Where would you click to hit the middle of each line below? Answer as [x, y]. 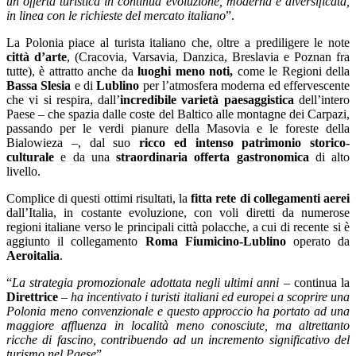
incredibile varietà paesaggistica [210, 99]
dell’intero [325, 99]
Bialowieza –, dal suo [73, 142]
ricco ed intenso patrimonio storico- [244, 142]
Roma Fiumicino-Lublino [215, 241]
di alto [329, 157]
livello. [23, 171]
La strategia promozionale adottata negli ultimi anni [146, 282]
